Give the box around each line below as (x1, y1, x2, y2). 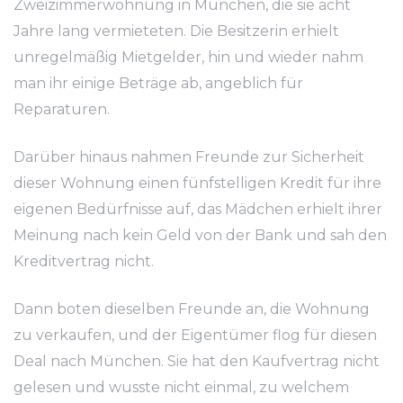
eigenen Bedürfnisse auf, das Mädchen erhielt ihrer (13, 201, 382, 218)
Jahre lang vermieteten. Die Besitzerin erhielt (13, 22, 339, 40)
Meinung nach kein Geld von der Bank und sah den (13, 227, 387, 244)
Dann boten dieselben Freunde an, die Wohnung (13, 300, 370, 318)
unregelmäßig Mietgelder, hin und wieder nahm (13, 49, 363, 66)
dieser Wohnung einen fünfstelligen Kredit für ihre (13, 175, 381, 192)
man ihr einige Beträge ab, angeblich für (13, 75, 303, 92)
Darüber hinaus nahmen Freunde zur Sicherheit (13, 148, 364, 166)
